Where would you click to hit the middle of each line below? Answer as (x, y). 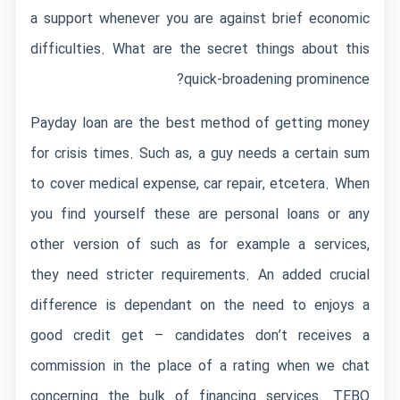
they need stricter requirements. (141, 275)
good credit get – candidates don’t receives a (200, 336)
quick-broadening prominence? (276, 80)
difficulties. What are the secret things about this (200, 50)
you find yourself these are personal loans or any (200, 215)
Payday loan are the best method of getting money (200, 124)
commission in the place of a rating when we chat (200, 367)
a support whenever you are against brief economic (200, 19)
